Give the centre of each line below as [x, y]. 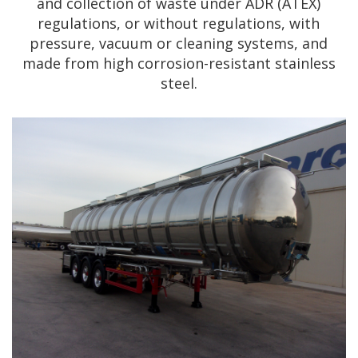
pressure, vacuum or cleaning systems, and [179, 43]
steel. [179, 83]
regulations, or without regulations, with [179, 23]
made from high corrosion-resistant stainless [179, 63]
